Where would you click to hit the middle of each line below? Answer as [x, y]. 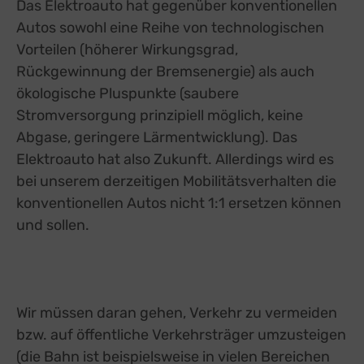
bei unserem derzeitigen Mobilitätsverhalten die [176, 181]
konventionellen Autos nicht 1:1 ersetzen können [179, 203]
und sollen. [53, 225]
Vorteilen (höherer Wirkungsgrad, [127, 49]
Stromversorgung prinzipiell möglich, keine [160, 115]
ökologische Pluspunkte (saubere [128, 93]
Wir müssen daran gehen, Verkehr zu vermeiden [177, 312]
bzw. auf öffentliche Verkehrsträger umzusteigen [181, 334]
